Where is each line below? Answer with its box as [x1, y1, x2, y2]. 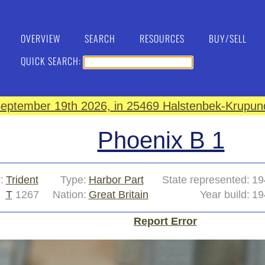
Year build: [199, 189, 250, 201]
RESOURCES [140, 31, 185, 46]
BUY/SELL [209, 31, 247, 46]
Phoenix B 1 [97, 127, 225, 153]
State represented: [161, 174, 250, 186]
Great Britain [88, 189, 148, 201]
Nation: [52, 189, 86, 201]
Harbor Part [88, 174, 144, 186]
